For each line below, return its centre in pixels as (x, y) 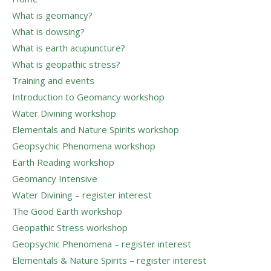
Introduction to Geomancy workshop (88, 96)
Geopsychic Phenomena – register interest (102, 243)
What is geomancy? (52, 15)
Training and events (53, 80)
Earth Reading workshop (63, 162)
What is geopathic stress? (66, 64)
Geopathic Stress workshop (70, 227)
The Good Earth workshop (67, 211)
